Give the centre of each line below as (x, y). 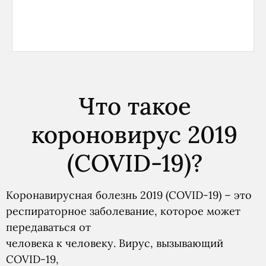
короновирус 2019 (134, 134)
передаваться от (48, 227)
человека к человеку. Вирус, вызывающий (115, 243)
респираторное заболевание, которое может (123, 211)
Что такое (134, 106)
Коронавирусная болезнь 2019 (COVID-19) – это (129, 195)
